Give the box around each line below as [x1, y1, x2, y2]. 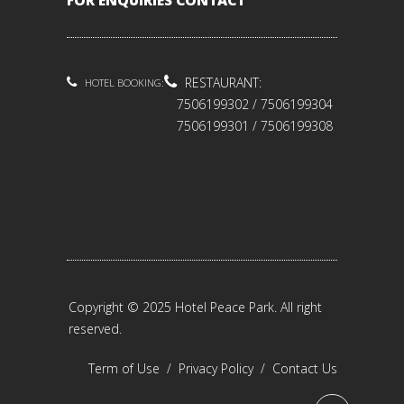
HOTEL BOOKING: [85, 76, 164, 90]
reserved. [69, 320, 122, 338]
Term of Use [88, 360, 160, 378]
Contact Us [272, 360, 337, 378]
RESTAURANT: [185, 74, 262, 92]
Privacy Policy [179, 360, 253, 378]
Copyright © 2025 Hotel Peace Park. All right [69, 298, 322, 317]
